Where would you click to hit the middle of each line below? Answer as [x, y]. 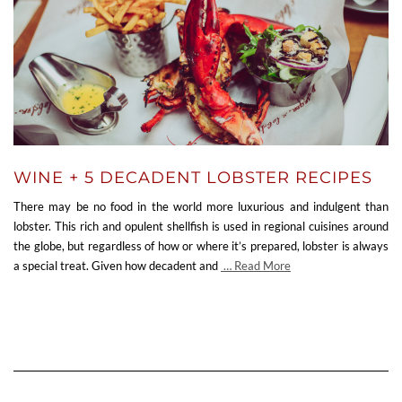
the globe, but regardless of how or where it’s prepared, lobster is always [201, 246]
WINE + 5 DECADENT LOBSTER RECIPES [193, 178]
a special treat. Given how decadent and [117, 266]
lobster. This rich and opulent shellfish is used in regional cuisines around [201, 226]
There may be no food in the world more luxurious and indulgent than [201, 206]
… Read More [256, 266]
